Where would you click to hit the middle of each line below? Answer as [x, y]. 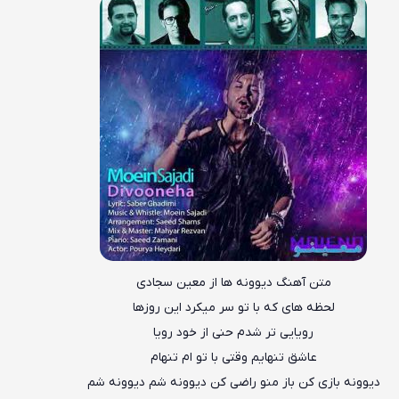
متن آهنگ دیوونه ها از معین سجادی [233, 283]
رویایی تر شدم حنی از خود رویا [234, 333]
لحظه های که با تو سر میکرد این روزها [233, 308]
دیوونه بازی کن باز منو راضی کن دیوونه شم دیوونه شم [233, 383]
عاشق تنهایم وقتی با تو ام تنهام [233, 358]
